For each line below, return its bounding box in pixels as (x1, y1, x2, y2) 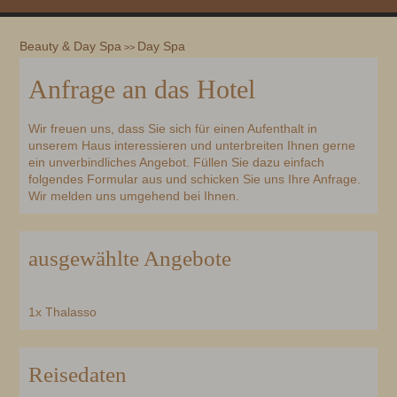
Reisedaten (28, 362, 128, 387)
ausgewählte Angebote (28, 246, 232, 271)
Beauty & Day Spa (19, 39, 122, 54)
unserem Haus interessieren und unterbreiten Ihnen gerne (28, 138, 356, 153)
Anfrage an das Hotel (28, 74, 256, 105)
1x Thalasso (28, 305, 97, 320)
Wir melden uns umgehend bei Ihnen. (28, 189, 240, 204)
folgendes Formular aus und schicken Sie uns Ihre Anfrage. (28, 172, 362, 187)
